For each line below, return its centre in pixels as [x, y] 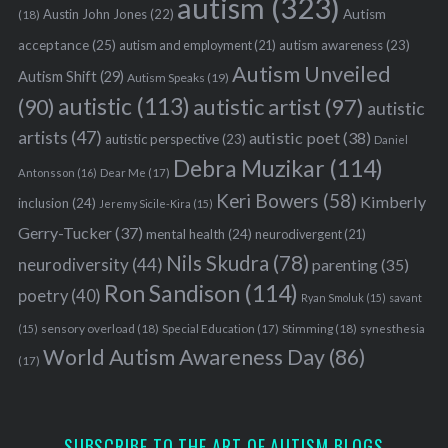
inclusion [43, 202]
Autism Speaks [165, 77]
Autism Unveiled [311, 73]
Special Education [208, 328]
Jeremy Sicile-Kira [144, 203]
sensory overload [87, 328]
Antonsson [46, 172]
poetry [42, 295]
